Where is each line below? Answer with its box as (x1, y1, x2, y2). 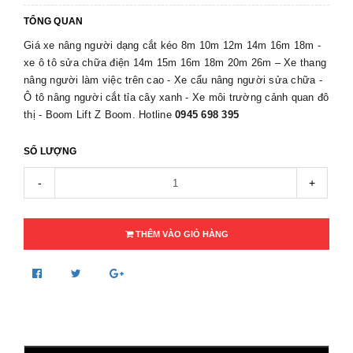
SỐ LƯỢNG (24, 146, 76, 157)
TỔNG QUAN (24, 16, 84, 27)
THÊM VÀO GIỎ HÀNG (132, 229, 229, 239)
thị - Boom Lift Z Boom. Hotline (24, 109, 172, 121)
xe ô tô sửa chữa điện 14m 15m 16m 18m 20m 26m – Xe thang (24, 57, 326, 69)
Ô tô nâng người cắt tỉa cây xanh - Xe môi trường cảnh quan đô (24, 91, 329, 103)
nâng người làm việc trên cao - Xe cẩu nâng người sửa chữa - (24, 74, 322, 86)
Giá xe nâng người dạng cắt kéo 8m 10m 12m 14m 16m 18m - (24, 39, 321, 51)
